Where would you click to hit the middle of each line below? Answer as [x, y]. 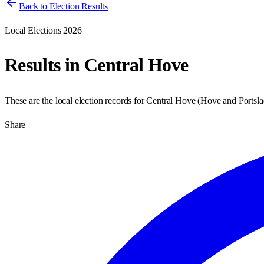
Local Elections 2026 [43, 30]
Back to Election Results [64, 6]
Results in [44, 65]
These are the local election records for [76, 100]
